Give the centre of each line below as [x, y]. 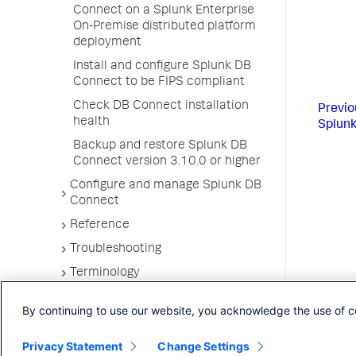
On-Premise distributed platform [164, 27]
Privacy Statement [73, 346]
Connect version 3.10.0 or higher [167, 162]
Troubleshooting [116, 250]
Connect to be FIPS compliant [159, 83]
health [91, 122]
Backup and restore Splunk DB [160, 146]
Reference [100, 226]
